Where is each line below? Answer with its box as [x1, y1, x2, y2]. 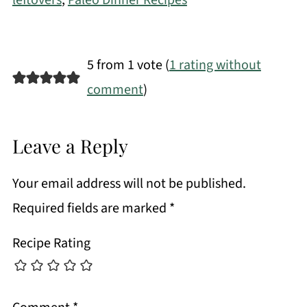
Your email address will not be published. [12, 174, 246, 194]
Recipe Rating [12, 234, 90, 254]
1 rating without [169, 56, 261, 75]
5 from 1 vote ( [86, 56, 169, 75]
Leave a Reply [12, 133, 128, 159]
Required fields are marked [12, 199, 169, 219]
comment [86, 80, 143, 100]
